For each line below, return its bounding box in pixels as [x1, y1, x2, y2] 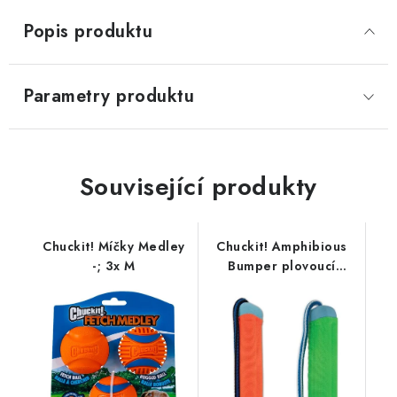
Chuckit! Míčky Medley [43, 237, 185, 255]
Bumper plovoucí [228, 257, 336, 275]
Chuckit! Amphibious [216, 237, 347, 255]
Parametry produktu [23, 83, 194, 109]
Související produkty [79, 168, 317, 205]
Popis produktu [23, 19, 152, 44]
